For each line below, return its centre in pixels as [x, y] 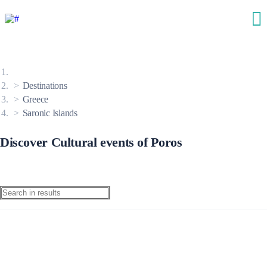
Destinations [45, 85]
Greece [35, 99]
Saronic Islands [50, 113]
